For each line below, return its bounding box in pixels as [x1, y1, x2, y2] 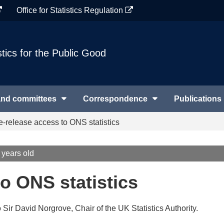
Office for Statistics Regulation [16, 6, 125, 14]
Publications [174, 94, 221, 103]
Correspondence [83, 94, 147, 103]
